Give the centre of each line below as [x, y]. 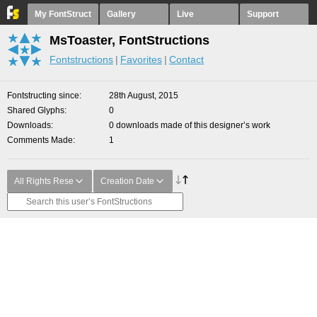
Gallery [121, 14]
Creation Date [127, 181]
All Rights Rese [44, 181]
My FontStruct [63, 14]
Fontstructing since [43, 96]
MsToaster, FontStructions [129, 40]
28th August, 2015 [144, 96]
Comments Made [40, 140]
